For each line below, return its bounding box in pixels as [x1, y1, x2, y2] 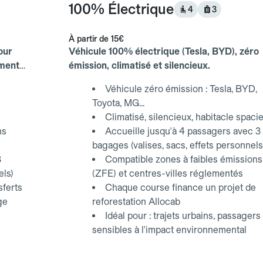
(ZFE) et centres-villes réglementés [92, 167, 244, 179]
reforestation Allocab [92, 195, 181, 207]
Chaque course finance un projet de [105, 181, 257, 193]
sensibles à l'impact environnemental [92, 224, 247, 235]
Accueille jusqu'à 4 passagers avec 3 [105, 125, 261, 137]
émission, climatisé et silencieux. [69, 59, 211, 71]
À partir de [69, 33, 109, 43]
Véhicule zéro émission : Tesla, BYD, [105, 83, 258, 95]
